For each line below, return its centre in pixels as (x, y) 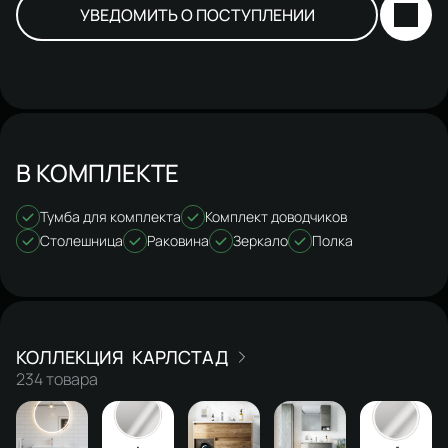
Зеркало (260, 240)
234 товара (57, 378)
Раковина (178, 240)
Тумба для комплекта (110, 216)
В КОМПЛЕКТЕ (97, 172)
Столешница (81, 240)
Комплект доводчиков (276, 216)
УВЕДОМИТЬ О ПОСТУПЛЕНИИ (197, 14)
